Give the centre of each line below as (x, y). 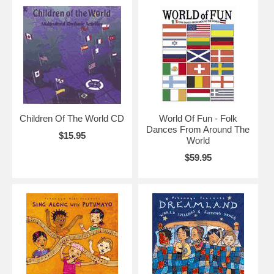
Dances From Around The (198, 129)
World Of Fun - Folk (198, 118)
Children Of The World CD (72, 118)
